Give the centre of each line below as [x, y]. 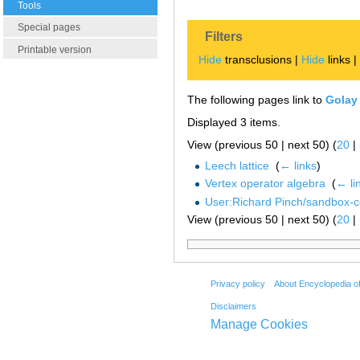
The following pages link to [256, 99]
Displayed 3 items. [234, 123]
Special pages [49, 28]
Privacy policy [237, 284]
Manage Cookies [259, 324]
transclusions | [262, 60]
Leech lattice [237, 165]
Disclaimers [233, 306]
